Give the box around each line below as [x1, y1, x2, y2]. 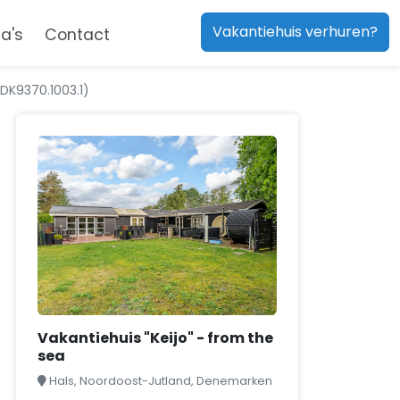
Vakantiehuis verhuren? [212, 21, 378, 43]
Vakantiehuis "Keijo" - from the [37, 328, 273, 348]
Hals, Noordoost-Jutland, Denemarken [49, 373, 272, 388]
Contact [44, 24, 110, 46]
